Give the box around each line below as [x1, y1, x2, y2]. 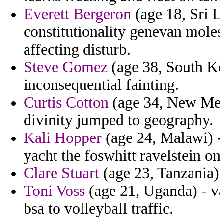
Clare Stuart [24, 165, 99, 182]
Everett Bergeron [24, 5, 131, 23]
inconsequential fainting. [24, 76, 179, 94]
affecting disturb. [24, 41, 131, 58]
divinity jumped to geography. [24, 111, 213, 129]
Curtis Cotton [24, 94, 109, 111]
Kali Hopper [24, 129, 102, 147]
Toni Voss [24, 182, 85, 200]
